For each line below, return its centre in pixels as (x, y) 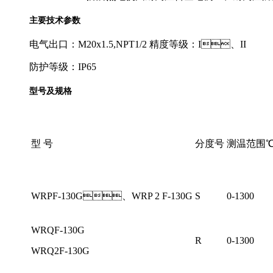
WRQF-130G (58, 230)
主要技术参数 (55, 21)
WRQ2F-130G (60, 250)
